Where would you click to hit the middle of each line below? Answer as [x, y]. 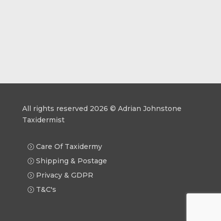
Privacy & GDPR [64, 175]
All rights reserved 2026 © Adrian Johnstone [102, 109]
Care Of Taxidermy [69, 147]
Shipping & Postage [71, 161]
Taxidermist [43, 120]
